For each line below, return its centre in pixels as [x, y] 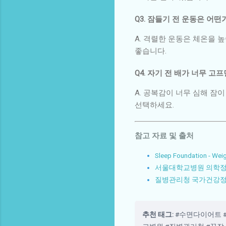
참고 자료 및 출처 [164, 135]
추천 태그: [158, 214]
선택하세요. [154, 105]
